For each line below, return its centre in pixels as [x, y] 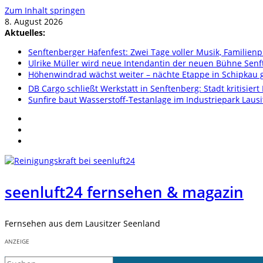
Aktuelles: [25, 33]
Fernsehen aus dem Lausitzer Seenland [82, 223]
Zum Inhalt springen [45, 10]
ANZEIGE [17, 241]
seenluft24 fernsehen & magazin [124, 192]
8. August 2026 [34, 21]
